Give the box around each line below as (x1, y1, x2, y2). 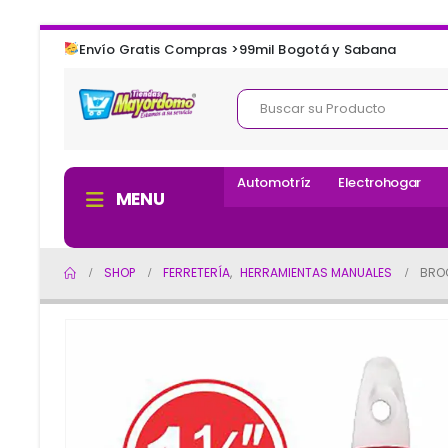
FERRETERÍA (163, 264, 230, 282)
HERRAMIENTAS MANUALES (240, 264, 392, 282)
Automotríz (237, 173, 312, 193)
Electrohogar (338, 173, 422, 193)
